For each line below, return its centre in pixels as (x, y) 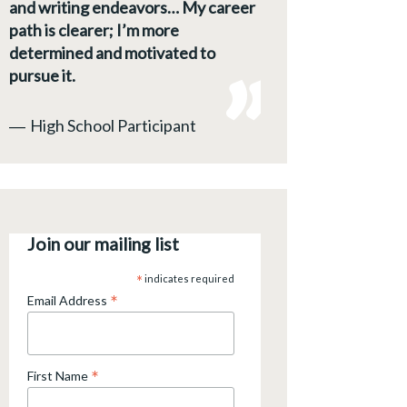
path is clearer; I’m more (94, 30)
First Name (59, 376)
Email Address (69, 301)
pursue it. (42, 75)
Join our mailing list (103, 244)
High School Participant (113, 125)
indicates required (188, 279)
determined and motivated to (112, 52)
